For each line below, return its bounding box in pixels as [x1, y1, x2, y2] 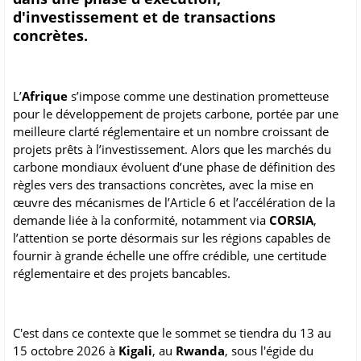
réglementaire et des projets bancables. [13, 265, 230, 282]
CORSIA [269, 212, 313, 229]
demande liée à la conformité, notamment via [13, 212, 269, 229]
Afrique [22, 88, 68, 105]
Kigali [118, 342, 152, 359]
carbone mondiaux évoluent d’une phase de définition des [13, 159, 335, 176]
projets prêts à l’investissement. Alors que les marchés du [13, 141, 331, 158]
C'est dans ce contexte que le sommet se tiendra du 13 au [13, 325, 331, 342]
